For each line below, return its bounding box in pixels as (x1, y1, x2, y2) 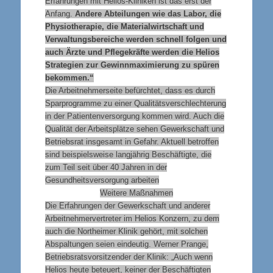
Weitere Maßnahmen (99, 188, 173, 197)
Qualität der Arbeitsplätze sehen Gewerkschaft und (44, 124, 224, 133)
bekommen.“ (44, 73, 94, 82)
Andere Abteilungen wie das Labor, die (74, 9, 221, 18)
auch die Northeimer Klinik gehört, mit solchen (44, 226, 208, 236)
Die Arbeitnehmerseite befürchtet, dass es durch (44, 85, 215, 95)
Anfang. (44, 9, 75, 18)
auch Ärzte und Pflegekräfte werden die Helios (44, 47, 219, 57)
